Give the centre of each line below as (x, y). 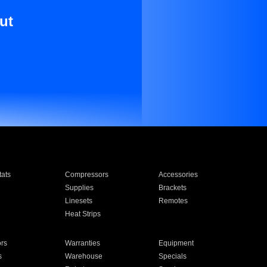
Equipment (176, 243)
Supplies (79, 188)
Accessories (178, 175)
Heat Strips (83, 214)
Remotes (173, 201)
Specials (173, 256)
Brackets (173, 188)
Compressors (86, 175)
